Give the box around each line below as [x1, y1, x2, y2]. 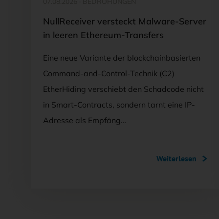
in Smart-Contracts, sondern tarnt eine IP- [43, 99, 195, 109]
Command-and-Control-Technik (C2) [43, 68, 175, 78]
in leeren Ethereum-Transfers [43, 29, 164, 41]
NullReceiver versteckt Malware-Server [43, 15, 206, 27]
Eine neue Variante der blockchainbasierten [43, 52, 200, 63]
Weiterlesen [156, 153, 197, 163]
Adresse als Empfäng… [43, 115, 126, 125]
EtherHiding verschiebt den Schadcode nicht [43, 84, 204, 94]
